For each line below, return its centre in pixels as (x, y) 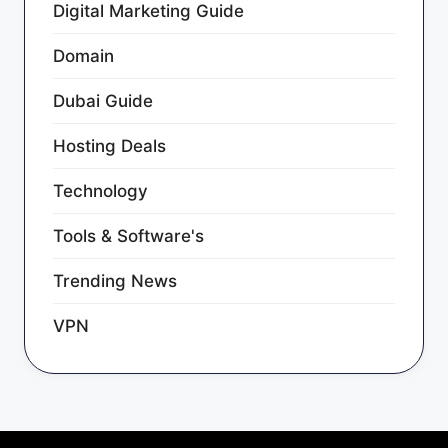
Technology (100, 190)
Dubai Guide (103, 100)
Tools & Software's (128, 235)
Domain (83, 55)
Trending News (115, 280)
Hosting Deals (109, 145)
